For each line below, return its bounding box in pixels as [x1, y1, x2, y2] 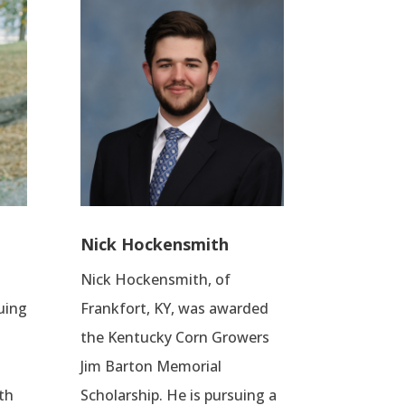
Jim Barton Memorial [80, 356, 222, 377]
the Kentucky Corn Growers [80, 327, 270, 348]
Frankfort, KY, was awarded [80, 298, 269, 319]
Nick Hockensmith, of [80, 269, 231, 290]
